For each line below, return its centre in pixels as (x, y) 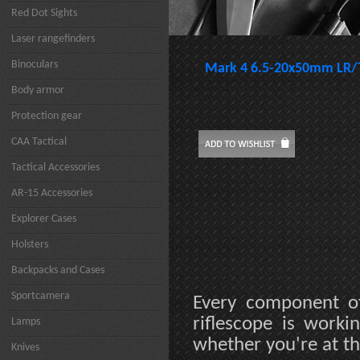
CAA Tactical (39, 142)
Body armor (38, 90)
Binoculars (35, 65)
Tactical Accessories (55, 168)
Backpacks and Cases (58, 270)
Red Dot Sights (44, 13)
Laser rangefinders (53, 39)
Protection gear (47, 116)
